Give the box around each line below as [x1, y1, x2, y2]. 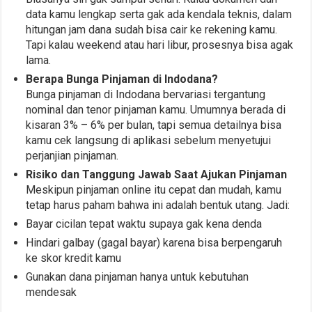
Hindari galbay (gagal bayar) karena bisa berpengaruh [26, 236, 283, 250]
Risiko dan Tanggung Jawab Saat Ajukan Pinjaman [26, 168, 288, 182]
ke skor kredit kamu [26, 251, 122, 265]
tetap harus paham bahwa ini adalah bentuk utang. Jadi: [26, 198, 290, 212]
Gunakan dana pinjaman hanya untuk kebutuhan [26, 270, 249, 284]
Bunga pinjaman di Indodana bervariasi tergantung [26, 88, 266, 102]
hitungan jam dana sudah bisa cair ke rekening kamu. [26, 23, 278, 37]
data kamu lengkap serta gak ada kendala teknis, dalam [26, 8, 292, 22]
